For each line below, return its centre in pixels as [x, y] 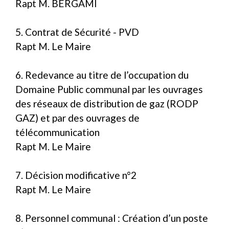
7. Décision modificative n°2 [76, 175]
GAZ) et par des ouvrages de [77, 118]
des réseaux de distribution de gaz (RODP [107, 103]
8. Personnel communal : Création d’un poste [112, 218]
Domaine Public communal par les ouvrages [109, 89]
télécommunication [58, 132]
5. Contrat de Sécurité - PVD [77, 32]
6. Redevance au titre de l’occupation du [102, 75]
